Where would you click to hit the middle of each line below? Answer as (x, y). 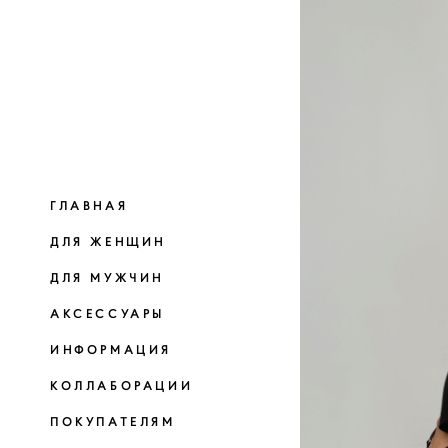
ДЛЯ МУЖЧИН (107, 277)
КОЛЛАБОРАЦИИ (122, 385)
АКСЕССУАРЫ (107, 313)
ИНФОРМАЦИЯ (111, 349)
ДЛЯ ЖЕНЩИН (108, 241)
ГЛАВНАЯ (89, 205)
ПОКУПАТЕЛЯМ (113, 421)
